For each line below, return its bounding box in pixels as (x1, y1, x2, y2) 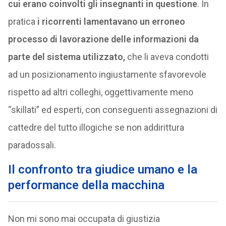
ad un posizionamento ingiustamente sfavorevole (8, 69, 206, 80)
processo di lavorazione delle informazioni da (8, 34, 199, 44)
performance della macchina (8, 178, 164, 192)
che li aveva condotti (125, 51, 209, 62)
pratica (8, 16, 37, 27)
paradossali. (8, 140, 56, 150)
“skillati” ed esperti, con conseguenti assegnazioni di (8, 104, 217, 115)
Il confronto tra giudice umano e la (8, 162, 197, 177)
